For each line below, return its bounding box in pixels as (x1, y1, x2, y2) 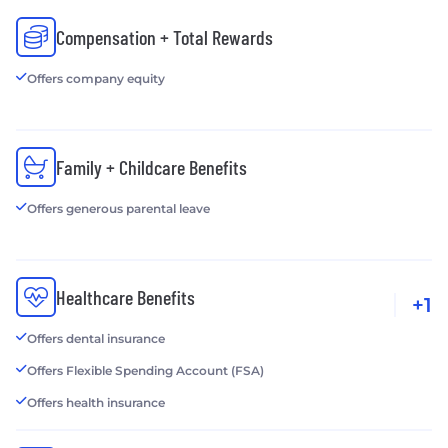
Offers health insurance (27, 394, 165, 410)
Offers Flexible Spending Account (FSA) (27, 362, 264, 378)
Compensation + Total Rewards (56, 24, 273, 49)
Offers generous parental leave (27, 200, 210, 216)
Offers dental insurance (27, 330, 165, 346)
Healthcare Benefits (56, 284, 195, 309)
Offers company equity (27, 70, 165, 86)
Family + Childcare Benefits (56, 154, 247, 179)
